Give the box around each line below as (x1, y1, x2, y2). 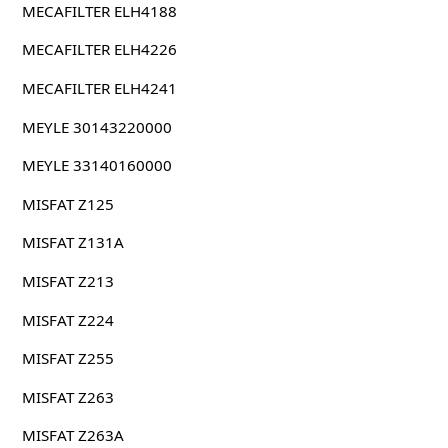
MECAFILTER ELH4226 (21, 39, 177, 60)
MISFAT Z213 (21, 270, 114, 291)
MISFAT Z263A (21, 425, 124, 446)
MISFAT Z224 (21, 309, 114, 330)
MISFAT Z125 (21, 193, 114, 214)
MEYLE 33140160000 (21, 155, 172, 176)
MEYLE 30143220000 (21, 116, 172, 137)
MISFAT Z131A (21, 232, 124, 253)
